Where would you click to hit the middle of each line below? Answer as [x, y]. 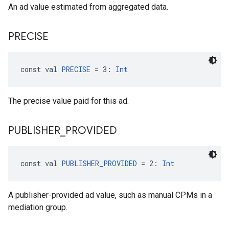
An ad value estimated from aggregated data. [88, 7]
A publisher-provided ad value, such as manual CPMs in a [110, 195]
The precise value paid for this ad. [68, 101]
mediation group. [38, 207]
